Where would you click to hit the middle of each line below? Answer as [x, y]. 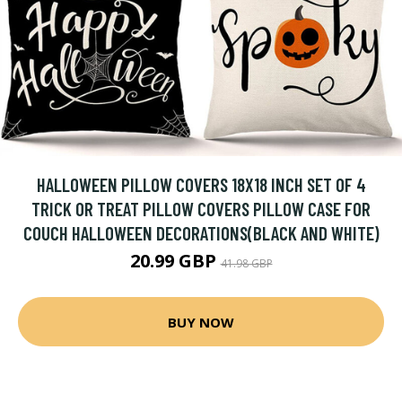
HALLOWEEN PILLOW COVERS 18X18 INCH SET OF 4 [201, 184]
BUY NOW [201, 322]
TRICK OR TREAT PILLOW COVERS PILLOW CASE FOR [201, 209]
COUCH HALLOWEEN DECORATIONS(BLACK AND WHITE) [201, 233]
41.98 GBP [246, 263]
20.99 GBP [175, 261]
